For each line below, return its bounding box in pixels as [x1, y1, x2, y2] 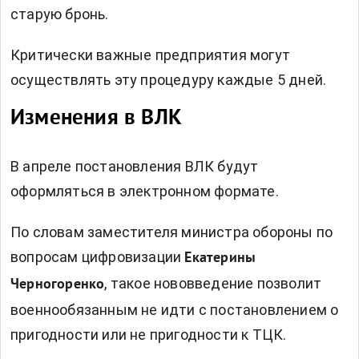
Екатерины [184, 249, 256, 268]
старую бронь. [10, 6, 109, 23]
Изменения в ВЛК [10, 105, 182, 133]
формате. [214, 183, 279, 200]
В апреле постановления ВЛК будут [10, 158, 259, 175]
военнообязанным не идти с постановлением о [10, 301, 339, 319]
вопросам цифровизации [10, 248, 182, 266]
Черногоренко [10, 276, 105, 295]
